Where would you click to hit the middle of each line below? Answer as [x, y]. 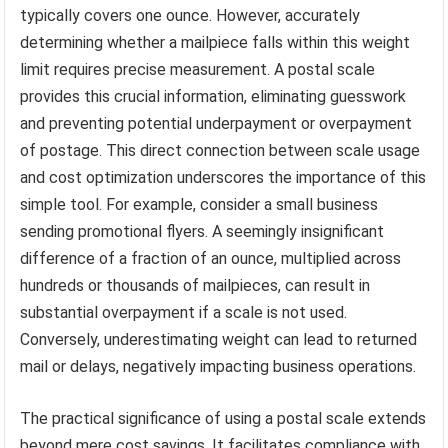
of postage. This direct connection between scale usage [220, 151]
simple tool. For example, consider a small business [199, 205]
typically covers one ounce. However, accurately [190, 16]
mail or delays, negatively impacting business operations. [218, 367]
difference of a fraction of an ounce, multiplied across [211, 259]
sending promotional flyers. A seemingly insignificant [202, 232]
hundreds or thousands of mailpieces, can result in [195, 286]
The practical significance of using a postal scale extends [223, 419]
